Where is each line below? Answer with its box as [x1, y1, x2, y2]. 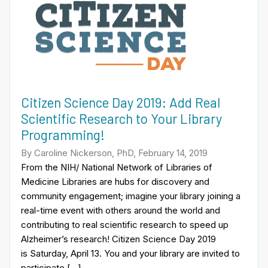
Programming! [21, 127, 105, 143]
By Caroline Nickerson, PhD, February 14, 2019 [21, 147, 208, 159]
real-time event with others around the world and [21, 204, 220, 216]
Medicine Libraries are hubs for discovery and [21, 175, 209, 187]
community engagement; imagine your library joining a [21, 190, 240, 202]
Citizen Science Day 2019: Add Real [21, 95, 220, 111]
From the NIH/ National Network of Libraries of [21, 161, 212, 173]
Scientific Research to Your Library [21, 111, 222, 127]
